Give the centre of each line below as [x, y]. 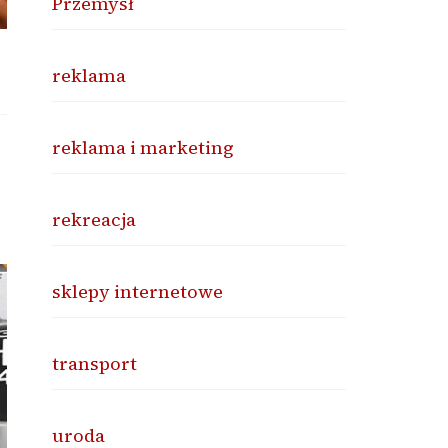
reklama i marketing [143, 147]
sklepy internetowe [138, 291]
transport [95, 363]
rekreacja [94, 219]
